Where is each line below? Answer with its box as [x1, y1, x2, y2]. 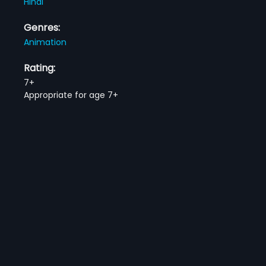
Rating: [24, 61, 56, 75]
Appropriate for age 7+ [24, 88, 119, 101]
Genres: [24, 20, 61, 34]
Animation [24, 36, 67, 48]
